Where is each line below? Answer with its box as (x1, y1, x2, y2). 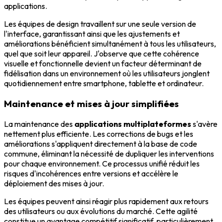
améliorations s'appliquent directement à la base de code (4, 138, 197, 149)
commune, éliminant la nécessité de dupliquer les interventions (4, 148, 214, 159)
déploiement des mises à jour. (4, 178, 104, 188)
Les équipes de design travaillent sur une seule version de (4, 19, 196, 29)
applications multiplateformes (74, 118, 191, 129)
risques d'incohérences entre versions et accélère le (4, 168, 178, 178)
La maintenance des (4, 118, 74, 129)
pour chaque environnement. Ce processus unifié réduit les (4, 158, 200, 168)
